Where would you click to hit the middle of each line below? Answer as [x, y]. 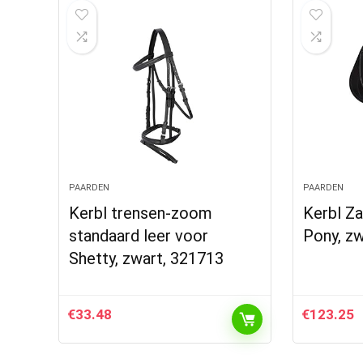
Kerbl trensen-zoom [141, 213]
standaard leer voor [139, 236]
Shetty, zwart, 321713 [147, 258]
